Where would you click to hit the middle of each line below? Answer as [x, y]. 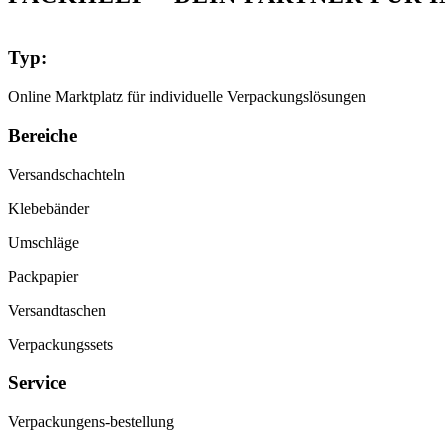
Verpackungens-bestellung [91, 421]
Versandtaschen [57, 310]
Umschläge [43, 242]
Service [37, 383]
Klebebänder [48, 208]
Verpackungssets [60, 344]
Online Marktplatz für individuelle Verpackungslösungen [187, 97]
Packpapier [43, 276]
